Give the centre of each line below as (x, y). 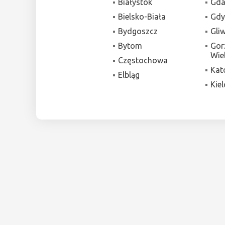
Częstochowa (143, 60)
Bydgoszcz (138, 31)
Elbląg (129, 75)
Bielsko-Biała (142, 16)
